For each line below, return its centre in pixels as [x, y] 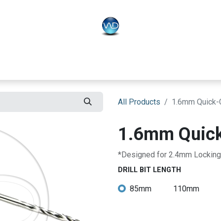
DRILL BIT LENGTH [149, 170]
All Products [139, 102]
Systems [65, 65]
